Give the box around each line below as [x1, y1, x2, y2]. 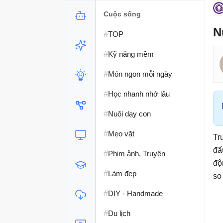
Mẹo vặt [108, 129, 134, 138]
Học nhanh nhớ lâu [108, 89, 170, 98]
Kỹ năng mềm [108, 49, 154, 58]
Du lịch [108, 209, 130, 218]
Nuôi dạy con [108, 109, 151, 118]
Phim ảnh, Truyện [108, 149, 165, 158]
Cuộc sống [104, 10, 141, 18]
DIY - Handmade [108, 189, 163, 198]
